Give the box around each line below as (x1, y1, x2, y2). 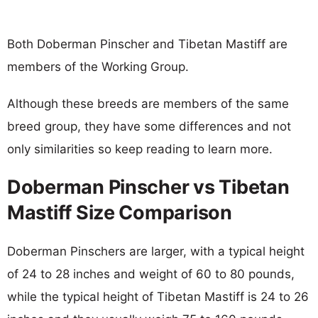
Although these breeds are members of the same (7, 96, 289, 111)
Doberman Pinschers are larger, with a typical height (7, 243, 305, 258)
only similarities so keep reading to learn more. (7, 141, 273, 156)
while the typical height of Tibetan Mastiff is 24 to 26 (7, 289, 309, 304)
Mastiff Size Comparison (7, 200, 232, 224)
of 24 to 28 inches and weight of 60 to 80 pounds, (7, 266, 295, 281)
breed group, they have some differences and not (7, 119, 291, 133)
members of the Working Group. (7, 59, 189, 74)
